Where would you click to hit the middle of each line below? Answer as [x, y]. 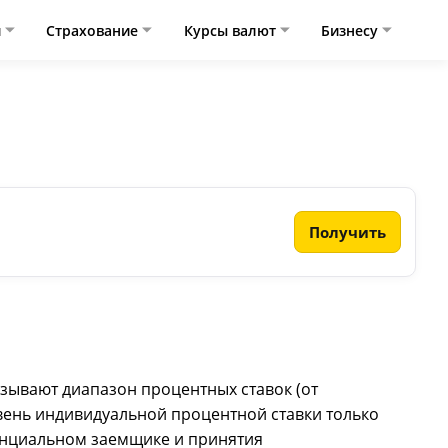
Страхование [94, 30]
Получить [347, 232]
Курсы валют [231, 30]
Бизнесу [352, 30]
